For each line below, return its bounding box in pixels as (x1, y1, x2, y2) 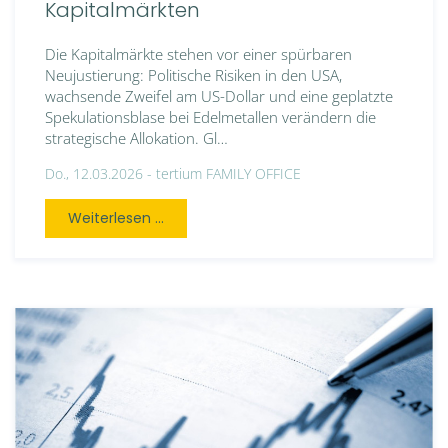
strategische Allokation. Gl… (45, 128, 228, 149)
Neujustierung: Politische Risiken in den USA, (45, 65, 342, 86)
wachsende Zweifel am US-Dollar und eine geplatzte (45, 86, 393, 107)
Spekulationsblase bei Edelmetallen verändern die (45, 107, 376, 128)
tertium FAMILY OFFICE (156, 164, 301, 184)
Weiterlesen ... (68, 208, 164, 229)
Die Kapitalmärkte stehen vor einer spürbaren (45, 44, 352, 65)
